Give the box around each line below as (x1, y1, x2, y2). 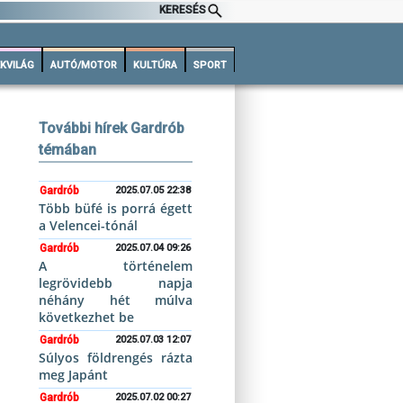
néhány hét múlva (39, 291, 193, 309)
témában (39, 141, 97, 158)
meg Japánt (39, 366, 109, 383)
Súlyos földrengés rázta (39, 349, 193, 366)
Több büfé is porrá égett (39, 200, 193, 217)
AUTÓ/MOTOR (50, 59, 117, 71)
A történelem (39, 257, 193, 274)
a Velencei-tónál (39, 217, 139, 234)
